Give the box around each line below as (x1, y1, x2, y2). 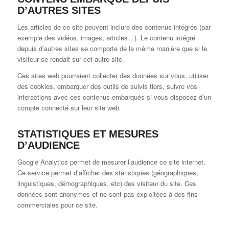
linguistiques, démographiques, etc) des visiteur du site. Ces (17, 178, 196, 189)
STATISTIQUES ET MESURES (17, 128, 158, 140)
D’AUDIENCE (17, 140, 80, 151)
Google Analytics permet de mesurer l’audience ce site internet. (17, 157, 205, 167)
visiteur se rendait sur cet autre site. (17, 54, 124, 64)
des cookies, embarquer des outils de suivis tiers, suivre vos (17, 81, 197, 91)
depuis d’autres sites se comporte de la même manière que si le (17, 43, 207, 54)
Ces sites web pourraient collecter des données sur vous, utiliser (17, 71, 209, 81)
